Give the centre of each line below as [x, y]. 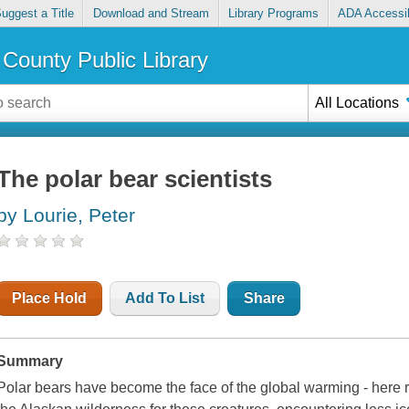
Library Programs [274, 14]
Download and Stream [151, 14]
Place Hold [50, 299]
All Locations [357, 102]
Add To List [165, 299]
